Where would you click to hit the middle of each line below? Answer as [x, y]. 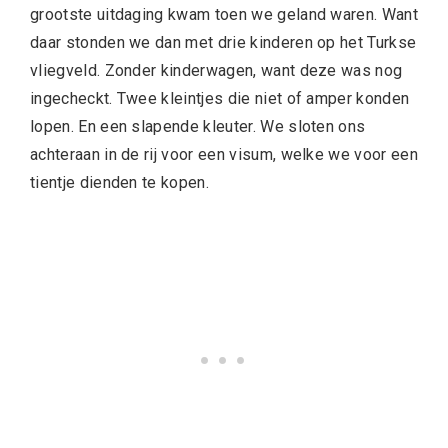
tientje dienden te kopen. [122, 182]
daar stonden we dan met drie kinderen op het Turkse [223, 42]
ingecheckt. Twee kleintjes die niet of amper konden [220, 98]
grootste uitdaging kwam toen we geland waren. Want [224, 14]
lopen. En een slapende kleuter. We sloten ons [198, 126]
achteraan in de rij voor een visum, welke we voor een [224, 154]
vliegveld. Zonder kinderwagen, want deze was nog [216, 70]
